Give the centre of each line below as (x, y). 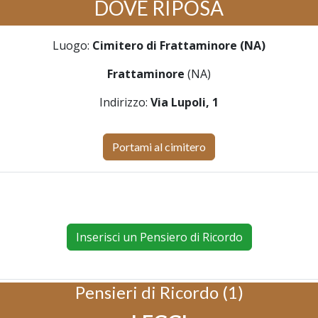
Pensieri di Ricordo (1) (159, 292)
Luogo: (72, 45)
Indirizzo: (125, 102)
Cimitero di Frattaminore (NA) (179, 45)
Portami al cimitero (159, 147)
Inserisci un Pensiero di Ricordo (159, 237)
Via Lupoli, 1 (185, 102)
